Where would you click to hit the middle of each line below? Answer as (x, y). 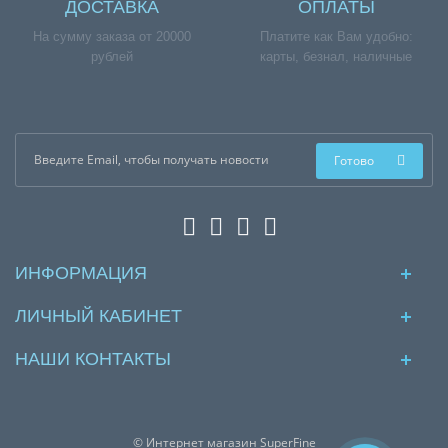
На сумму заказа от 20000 (112, 36)
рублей (112, 56)
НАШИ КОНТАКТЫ (93, 358)
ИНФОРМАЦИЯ (81, 272)
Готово (354, 160)
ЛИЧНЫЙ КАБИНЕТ (98, 315)
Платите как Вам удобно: (336, 36)
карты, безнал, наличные (336, 56)
